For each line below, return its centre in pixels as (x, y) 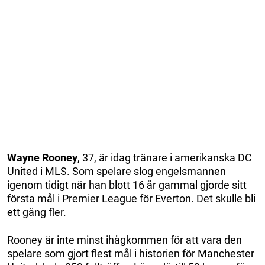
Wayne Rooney (42, 157)
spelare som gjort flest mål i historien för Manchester (131, 253)
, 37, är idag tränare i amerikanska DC (165, 157)
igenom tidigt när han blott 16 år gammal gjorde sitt (127, 185)
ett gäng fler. (37, 212)
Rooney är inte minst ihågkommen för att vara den (125, 240)
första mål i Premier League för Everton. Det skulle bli (131, 198)
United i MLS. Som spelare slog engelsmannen (117, 171)
